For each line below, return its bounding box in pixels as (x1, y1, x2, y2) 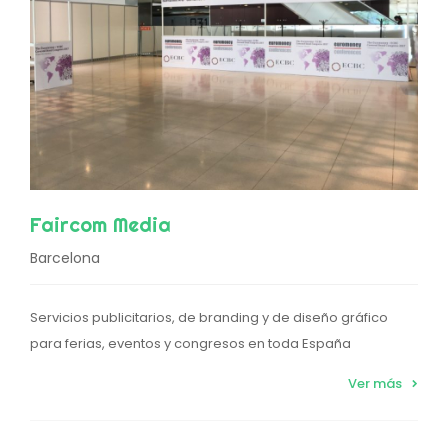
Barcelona (30, 247, 100, 268)
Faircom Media (30, 211, 171, 237)
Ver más (348, 373, 402, 393)
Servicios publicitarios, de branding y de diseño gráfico (30, 307, 388, 327)
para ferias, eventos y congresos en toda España (30, 333, 351, 353)
